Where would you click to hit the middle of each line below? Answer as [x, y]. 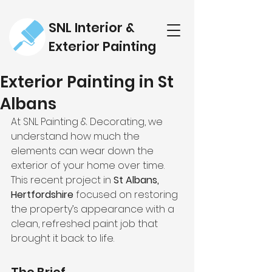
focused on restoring [127, 195]
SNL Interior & [92, 28]
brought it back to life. [63, 238]
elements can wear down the [83, 151]
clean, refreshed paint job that [86, 224]
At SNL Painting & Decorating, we [88, 122]
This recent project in [62, 180]
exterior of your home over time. [89, 165]
